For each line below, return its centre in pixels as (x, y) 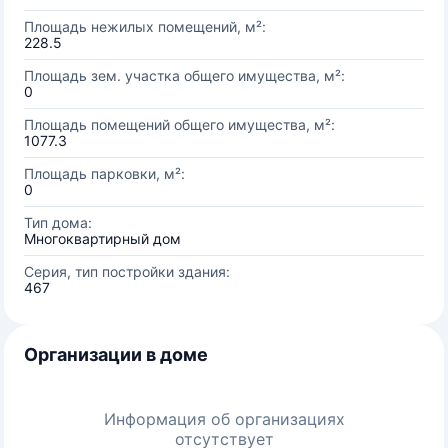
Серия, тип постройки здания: (127, 271)
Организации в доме (116, 354)
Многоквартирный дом (102, 238)
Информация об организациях (224, 419)
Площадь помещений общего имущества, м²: (179, 124)
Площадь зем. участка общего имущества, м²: (184, 75)
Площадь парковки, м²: (104, 173)
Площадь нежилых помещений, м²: (145, 26)
